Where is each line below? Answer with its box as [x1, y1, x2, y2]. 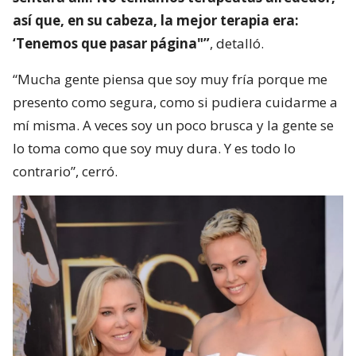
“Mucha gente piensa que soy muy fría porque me [13, 69, 327, 88]
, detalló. [210, 33, 264, 52]
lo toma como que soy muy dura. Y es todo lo [13, 138, 296, 157]
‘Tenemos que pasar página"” [13, 33, 210, 52]
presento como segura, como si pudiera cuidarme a [13, 92, 338, 111]
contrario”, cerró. [13, 161, 118, 180]
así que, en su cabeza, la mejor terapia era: [13, 10, 299, 29]
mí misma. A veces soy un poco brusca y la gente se [13, 115, 334, 134]
